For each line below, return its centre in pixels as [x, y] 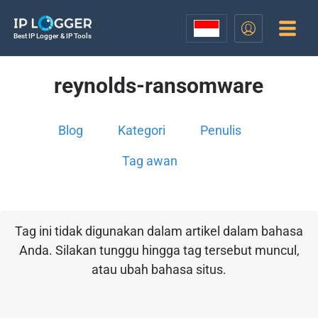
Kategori [142, 130]
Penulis [221, 130]
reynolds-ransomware [159, 86]
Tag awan [150, 161]
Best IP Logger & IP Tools [52, 36]
